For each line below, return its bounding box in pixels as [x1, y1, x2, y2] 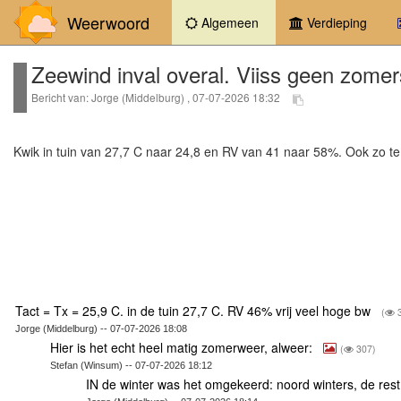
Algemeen [198, 13, 259, 31]
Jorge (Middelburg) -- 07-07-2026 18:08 [15, 322, 187, 334]
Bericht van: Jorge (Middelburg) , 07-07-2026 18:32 [31, 90, 283, 106]
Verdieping [303, 13, 367, 31]
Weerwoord [58, 11, 149, 34]
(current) [261, 13, 311, 30]
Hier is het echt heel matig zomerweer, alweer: [50, 337, 317, 356]
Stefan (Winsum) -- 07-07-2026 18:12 [50, 359, 213, 371]
